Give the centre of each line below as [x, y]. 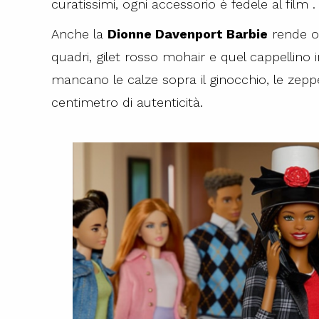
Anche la [79, 34]
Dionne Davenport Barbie [188, 34]
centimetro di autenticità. [127, 102]
